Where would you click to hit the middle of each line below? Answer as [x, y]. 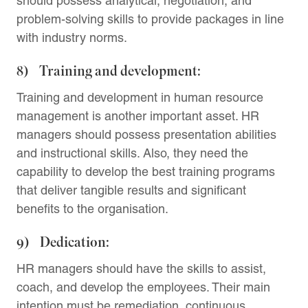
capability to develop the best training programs [146, 171]
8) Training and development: [109, 71]
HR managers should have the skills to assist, [141, 268]
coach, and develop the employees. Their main [143, 287]
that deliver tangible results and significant [131, 190]
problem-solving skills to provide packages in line [150, 19]
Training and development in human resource [140, 97]
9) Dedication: [63, 242]
